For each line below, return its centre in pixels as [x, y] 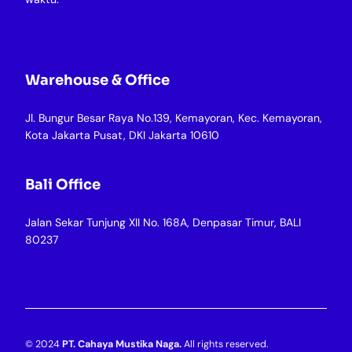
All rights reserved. [225, 344]
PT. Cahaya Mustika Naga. [122, 344]
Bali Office [63, 184]
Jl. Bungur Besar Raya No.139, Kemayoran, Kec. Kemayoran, [174, 117]
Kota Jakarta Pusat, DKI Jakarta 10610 [122, 135]
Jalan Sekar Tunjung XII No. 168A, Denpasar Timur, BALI [163, 222]
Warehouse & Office [97, 80]
